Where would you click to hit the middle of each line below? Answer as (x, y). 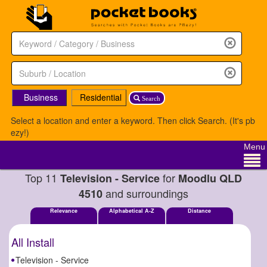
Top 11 (43, 177)
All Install (33, 242)
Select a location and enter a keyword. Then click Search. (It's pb (133, 120)
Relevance (63, 210)
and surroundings (145, 193)
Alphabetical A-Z (131, 210)
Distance (200, 210)
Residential (100, 97)
